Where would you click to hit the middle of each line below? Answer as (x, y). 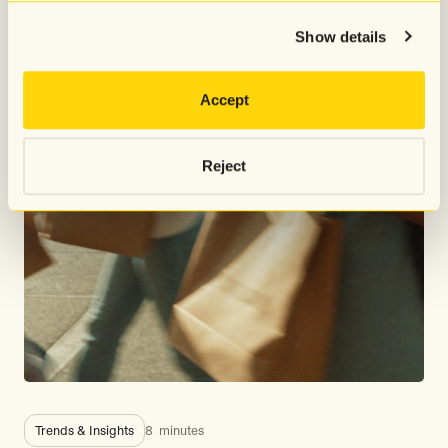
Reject (224, 165)
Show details (341, 36)
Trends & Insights (84, 430)
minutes (178, 430)
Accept (224, 100)
